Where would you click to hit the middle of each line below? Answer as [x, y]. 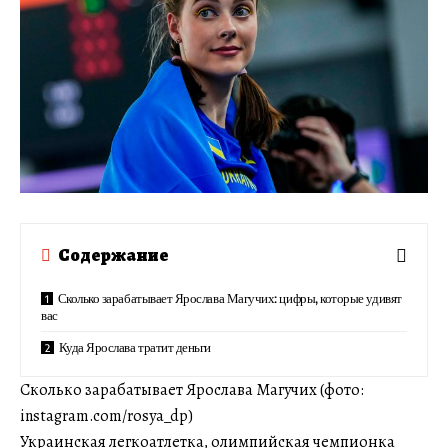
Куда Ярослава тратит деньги [135, 346]
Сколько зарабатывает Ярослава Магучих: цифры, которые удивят [229, 297]
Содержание [113, 255]
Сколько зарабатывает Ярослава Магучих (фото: [192, 389]
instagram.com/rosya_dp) [106, 415]
